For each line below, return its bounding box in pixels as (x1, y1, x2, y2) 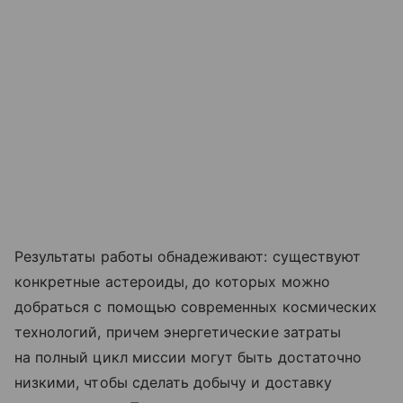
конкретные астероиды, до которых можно (14, 272, 330, 291)
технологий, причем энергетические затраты (14, 322, 341, 341)
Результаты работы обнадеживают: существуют (14, 246, 362, 265)
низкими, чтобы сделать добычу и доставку (14, 372, 332, 391)
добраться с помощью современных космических (14, 297, 378, 316)
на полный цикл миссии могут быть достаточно (14, 347, 363, 366)
